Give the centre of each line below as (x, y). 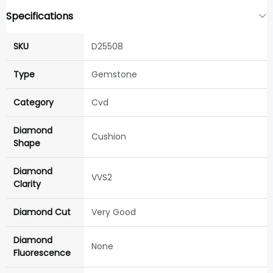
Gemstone (114, 75)
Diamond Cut (42, 212)
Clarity (27, 184)
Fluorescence (42, 253)
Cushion (109, 137)
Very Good (114, 212)
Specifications (40, 16)
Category (34, 103)
